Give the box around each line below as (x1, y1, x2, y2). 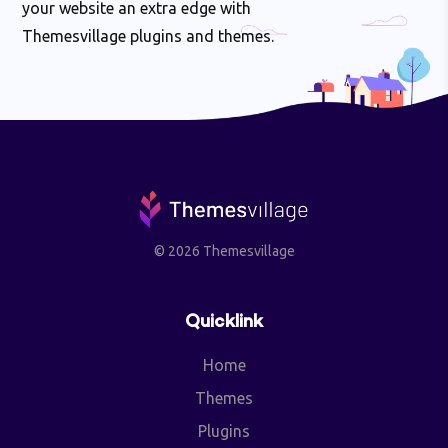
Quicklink (185, 310, 263, 336)
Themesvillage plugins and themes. (22, 27, 275, 45)
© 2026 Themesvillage (153, 243, 295, 260)
